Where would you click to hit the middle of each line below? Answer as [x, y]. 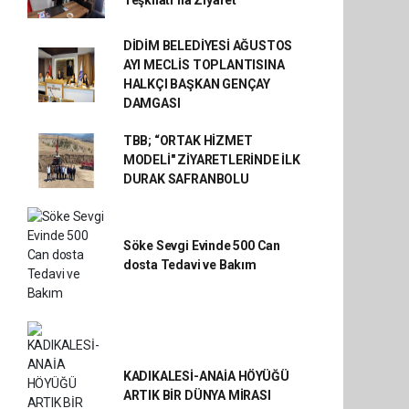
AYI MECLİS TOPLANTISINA [204, 65]
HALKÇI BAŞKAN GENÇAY [196, 84]
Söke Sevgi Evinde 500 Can [202, 245]
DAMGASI [152, 103]
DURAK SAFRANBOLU [186, 179]
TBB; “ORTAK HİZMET [188, 141]
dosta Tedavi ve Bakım [189, 264]
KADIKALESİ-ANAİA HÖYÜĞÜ [206, 376]
